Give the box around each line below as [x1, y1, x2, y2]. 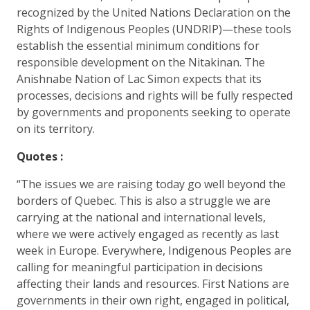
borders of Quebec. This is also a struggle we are [17, 192, 271, 208]
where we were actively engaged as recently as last [17, 226, 279, 241]
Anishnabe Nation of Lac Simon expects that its [17, 71, 262, 86]
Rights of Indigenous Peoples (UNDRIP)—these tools [17, 21, 291, 37]
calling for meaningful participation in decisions [17, 259, 263, 275]
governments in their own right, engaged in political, [17, 292, 289, 308]
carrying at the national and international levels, [17, 209, 266, 225]
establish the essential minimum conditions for [17, 37, 259, 53]
